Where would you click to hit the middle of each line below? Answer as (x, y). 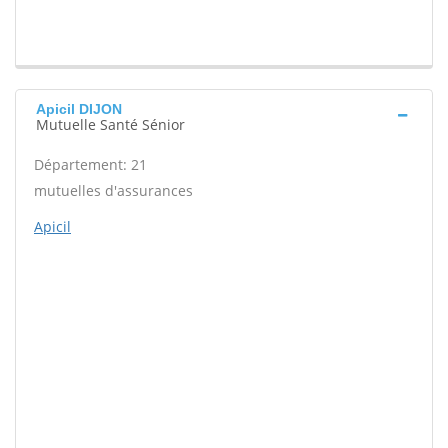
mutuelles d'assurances (113, 191)
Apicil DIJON (79, 109)
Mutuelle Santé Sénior (110, 125)
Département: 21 (90, 165)
